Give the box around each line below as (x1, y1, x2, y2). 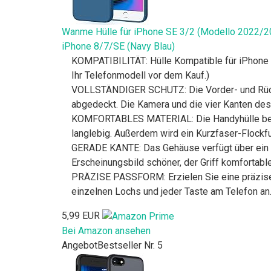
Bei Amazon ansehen (62, 224, 151, 237)
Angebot (62, 239, 97, 251)
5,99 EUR (62, 210, 100, 222)
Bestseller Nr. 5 (97, 239, 163, 251)
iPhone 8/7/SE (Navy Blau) (62, 41, 175, 53)
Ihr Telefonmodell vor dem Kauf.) (71, 70, 209, 82)
